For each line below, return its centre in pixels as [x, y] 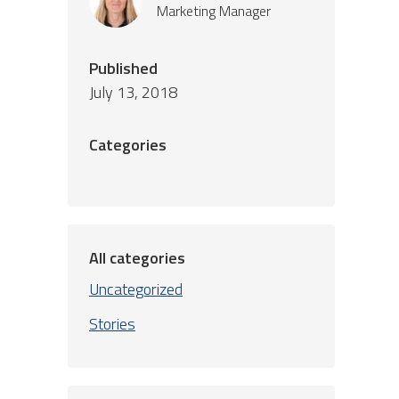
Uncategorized [136, 289]
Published [123, 68]
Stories [112, 324]
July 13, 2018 [133, 92]
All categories [137, 258]
